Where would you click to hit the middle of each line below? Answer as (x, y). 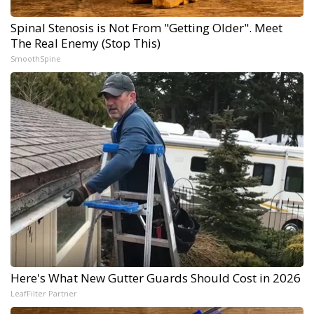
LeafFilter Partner (44, 294)
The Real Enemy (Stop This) (86, 43)
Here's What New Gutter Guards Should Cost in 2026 (156, 278)
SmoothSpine (36, 59)
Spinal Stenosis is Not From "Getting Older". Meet (146, 28)
